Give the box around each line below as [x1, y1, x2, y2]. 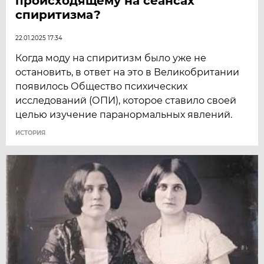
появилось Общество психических [15, 81, 188, 93]
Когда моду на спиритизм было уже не [15, 52, 207, 64]
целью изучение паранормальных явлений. [15, 109, 233, 121]
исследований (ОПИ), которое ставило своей [15, 95, 237, 107]
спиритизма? [15, 8, 101, 22]
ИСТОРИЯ [15, 129, 46, 137]
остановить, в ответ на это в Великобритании [15, 67, 240, 78]
